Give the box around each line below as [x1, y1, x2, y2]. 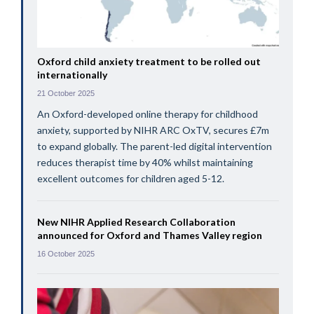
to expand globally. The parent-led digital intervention [36, 140, 272, 153]
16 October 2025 [36, 250, 95, 259]
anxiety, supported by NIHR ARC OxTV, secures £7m [36, 124, 269, 137]
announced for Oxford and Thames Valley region [36, 229, 262, 242]
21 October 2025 [36, 89, 95, 98]
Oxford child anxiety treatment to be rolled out [36, 55, 261, 68]
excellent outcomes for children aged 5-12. [36, 172, 224, 185]
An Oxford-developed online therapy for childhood [36, 108, 258, 121]
